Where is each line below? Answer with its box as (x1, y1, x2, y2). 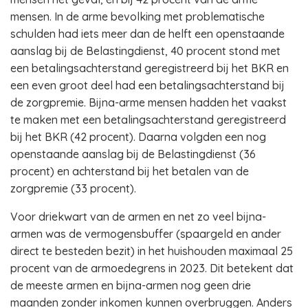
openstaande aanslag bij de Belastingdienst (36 (10, 147, 256, 161)
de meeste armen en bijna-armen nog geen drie (10, 278, 251, 292)
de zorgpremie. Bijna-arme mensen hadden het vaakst (10, 96, 287, 109)
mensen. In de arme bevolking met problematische (10, 10, 265, 23)
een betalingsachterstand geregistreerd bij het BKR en (10, 61, 289, 75)
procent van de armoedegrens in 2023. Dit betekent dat (10, 261, 294, 275)
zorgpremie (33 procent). (10, 181, 139, 195)
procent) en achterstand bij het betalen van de (10, 164, 249, 178)
